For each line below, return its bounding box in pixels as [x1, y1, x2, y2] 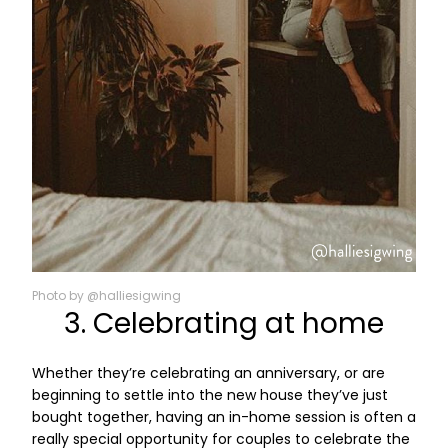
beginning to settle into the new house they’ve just [32, 385, 388, 409]
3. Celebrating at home [64, 303, 384, 350]
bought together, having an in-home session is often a [32, 407, 416, 431]
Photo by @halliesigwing [32, 287, 181, 308]
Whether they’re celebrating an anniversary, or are [32, 363, 385, 387]
